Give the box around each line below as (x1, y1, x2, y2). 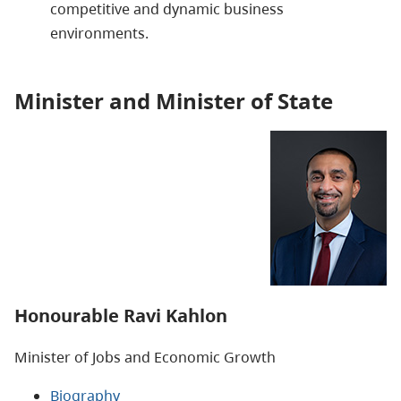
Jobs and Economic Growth (92, 346, 276, 367)
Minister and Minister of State (14, 85, 333, 115)
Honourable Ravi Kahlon (14, 303, 227, 328)
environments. (50, 22, 152, 43)
